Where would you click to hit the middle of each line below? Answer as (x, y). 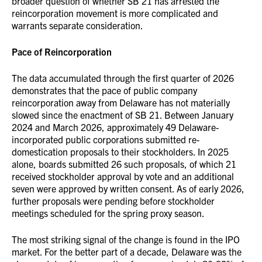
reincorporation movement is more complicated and (115, 13)
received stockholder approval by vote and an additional (123, 176)
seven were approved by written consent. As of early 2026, (128, 188)
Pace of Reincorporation (62, 51)
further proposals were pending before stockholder (113, 201)
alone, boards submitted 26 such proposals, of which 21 (124, 164)
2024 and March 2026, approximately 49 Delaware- (115, 127)
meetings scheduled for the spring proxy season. (108, 213)
